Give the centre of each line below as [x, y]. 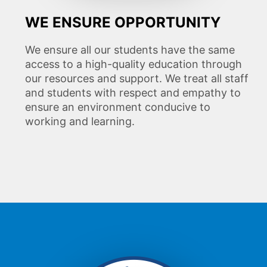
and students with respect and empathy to [133, 93]
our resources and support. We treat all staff [137, 79]
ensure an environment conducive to [118, 107]
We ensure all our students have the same [130, 50]
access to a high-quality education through [133, 64]
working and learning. [80, 122]
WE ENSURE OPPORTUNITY [123, 23]
